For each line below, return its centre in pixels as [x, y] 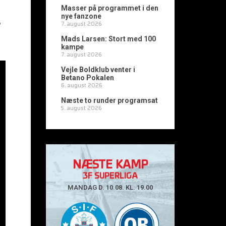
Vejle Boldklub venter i [98, 70]
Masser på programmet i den [110, 8]
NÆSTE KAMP [110, 165]
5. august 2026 [81, 109]
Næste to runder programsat [109, 100]
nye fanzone [81, 16]
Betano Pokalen [88, 78]
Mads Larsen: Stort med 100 [108, 39]
